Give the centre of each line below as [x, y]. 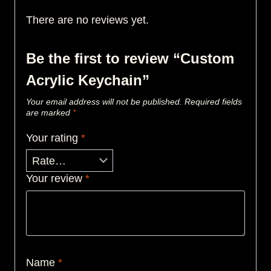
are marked [49, 113]
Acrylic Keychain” [88, 80]
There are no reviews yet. [87, 20]
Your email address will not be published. [104, 102]
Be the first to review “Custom [130, 59]
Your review [56, 179]
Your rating [54, 138]
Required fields [213, 102]
